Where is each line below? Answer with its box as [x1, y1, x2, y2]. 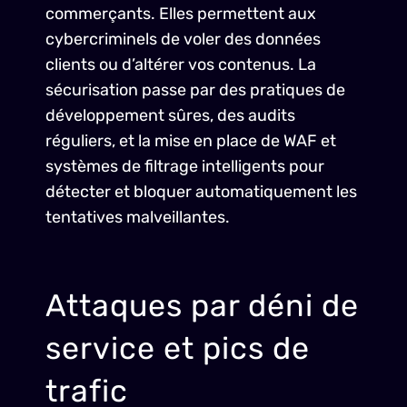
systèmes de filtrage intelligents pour [45, 156, 324, 176]
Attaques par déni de [45, 287, 359, 324]
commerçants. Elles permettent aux [45, 4, 316, 24]
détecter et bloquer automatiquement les [45, 182, 357, 202]
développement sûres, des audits [45, 105, 295, 125]
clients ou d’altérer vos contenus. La [45, 55, 316, 74]
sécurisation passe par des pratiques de [45, 80, 345, 100]
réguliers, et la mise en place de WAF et [45, 131, 336, 151]
